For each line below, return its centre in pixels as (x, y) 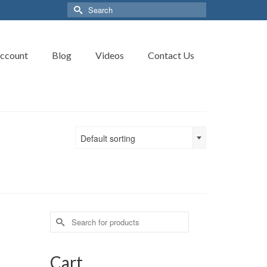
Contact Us (171, 55)
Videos (110, 55)
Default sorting (108, 138)
